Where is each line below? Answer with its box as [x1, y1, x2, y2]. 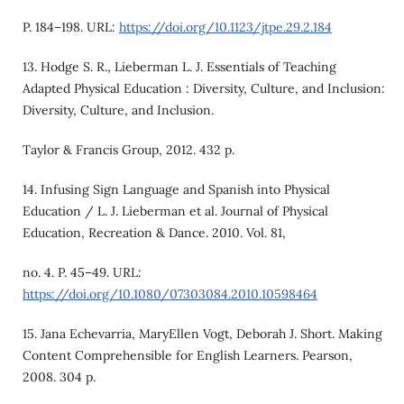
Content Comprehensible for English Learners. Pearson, [22, 346, 353, 363]
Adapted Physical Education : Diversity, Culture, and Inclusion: [22, 79, 385, 96]
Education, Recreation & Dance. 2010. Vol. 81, [22, 224, 286, 241]
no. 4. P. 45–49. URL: [22, 263, 142, 280]
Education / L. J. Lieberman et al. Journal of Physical [22, 202, 328, 219]
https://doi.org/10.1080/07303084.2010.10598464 [22, 285, 317, 302]
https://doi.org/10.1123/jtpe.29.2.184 [118, 18, 332, 35]
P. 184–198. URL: [22, 18, 119, 35]
